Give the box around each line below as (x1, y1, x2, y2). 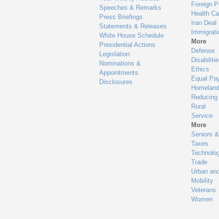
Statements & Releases (99, 22, 167, 30)
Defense (191, 47, 215, 54)
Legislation (99, 50, 130, 58)
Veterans (191, 186, 216, 194)
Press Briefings (99, 13, 143, 21)
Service (191, 112, 213, 119)
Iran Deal (191, 19, 217, 26)
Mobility (191, 177, 213, 184)
